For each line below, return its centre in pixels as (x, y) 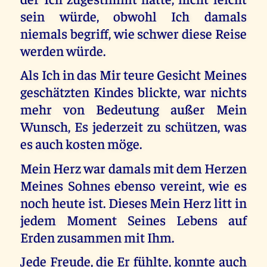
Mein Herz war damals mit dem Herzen (133, 167)
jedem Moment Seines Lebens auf (133, 219)
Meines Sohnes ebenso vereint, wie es (133, 185)
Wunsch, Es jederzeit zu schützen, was (133, 126)
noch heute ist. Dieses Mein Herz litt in (133, 202)
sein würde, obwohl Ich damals (133, 15)
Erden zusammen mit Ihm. (97, 237)
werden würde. (63, 50)
